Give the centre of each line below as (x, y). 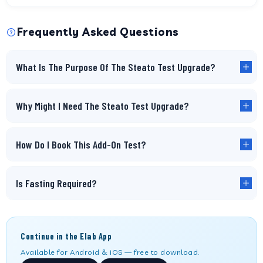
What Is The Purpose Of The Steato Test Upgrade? (116, 67)
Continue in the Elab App (66, 236)
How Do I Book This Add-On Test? (81, 144)
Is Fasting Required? (56, 183)
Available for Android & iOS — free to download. (110, 252)
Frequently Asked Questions (98, 32)
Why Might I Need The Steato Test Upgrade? (102, 106)
